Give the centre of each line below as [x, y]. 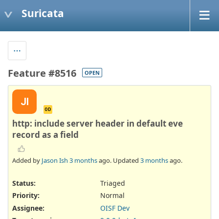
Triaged [113, 183]
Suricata [43, 13]
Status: [24, 183]
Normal [112, 196]
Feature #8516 [42, 73]
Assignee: [28, 208]
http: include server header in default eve [98, 123]
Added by [27, 161]
